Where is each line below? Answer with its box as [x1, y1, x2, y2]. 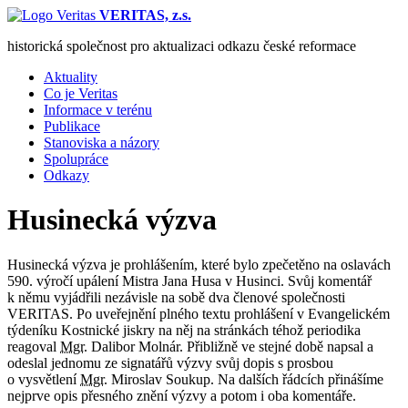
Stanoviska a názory [44, 135, 159, 150]
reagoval [7, 338, 60, 354]
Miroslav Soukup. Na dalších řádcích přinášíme [107, 371, 383, 387]
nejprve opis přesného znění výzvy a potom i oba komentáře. [7, 387, 356, 403]
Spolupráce [44, 151, 108, 167]
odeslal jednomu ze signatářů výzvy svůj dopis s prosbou [7, 354, 333, 371]
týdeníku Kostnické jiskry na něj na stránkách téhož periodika [7, 321, 361, 338]
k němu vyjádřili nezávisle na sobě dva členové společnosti [7, 289, 345, 305]
